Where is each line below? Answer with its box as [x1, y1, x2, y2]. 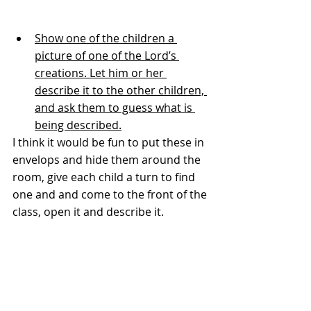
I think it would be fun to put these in [12, 135, 207, 151]
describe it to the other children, [35, 83, 207, 99]
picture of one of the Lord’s [35, 48, 179, 64]
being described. [35, 117, 121, 133]
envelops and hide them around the [12, 152, 203, 168]
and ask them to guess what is [35, 100, 195, 116]
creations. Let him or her [35, 65, 167, 81]
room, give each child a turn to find [12, 169, 198, 185]
